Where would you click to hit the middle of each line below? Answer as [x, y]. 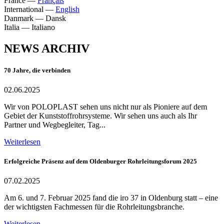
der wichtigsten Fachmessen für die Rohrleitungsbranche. [94, 207]
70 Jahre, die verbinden [37, 70]
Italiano [43, 27]
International [24, 9]
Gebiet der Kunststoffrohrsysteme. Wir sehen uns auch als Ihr [100, 115]
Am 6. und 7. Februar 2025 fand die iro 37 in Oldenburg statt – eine [111, 198]
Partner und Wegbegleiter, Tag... [55, 124]
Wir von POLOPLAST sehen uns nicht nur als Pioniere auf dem [105, 106]
